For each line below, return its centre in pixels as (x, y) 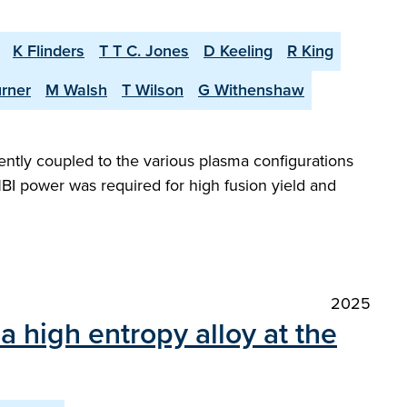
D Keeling (238, 51)
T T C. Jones (144, 51)
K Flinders (49, 51)
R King (310, 51)
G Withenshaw (251, 90)
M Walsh (76, 90)
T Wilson (153, 90)
